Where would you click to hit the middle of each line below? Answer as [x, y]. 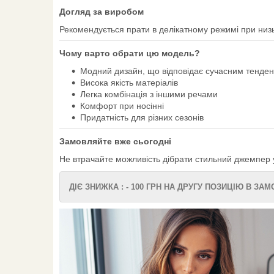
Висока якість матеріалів [129, 83]
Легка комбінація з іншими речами [149, 94]
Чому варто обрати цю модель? [130, 54]
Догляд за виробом [102, 12]
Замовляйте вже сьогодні [115, 142]
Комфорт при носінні [122, 106]
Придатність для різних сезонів [142, 118]
